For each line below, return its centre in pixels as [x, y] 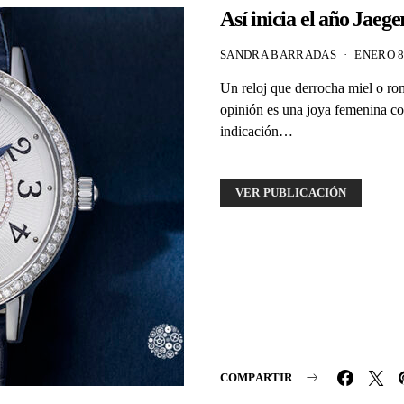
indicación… [257, 131]
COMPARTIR [257, 377]
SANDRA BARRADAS [278, 54]
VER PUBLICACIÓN [291, 193]
